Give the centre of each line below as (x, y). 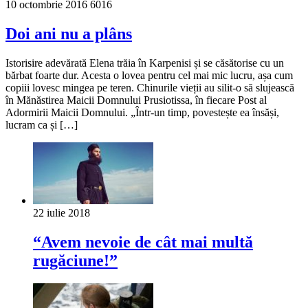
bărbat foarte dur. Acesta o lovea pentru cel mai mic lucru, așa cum (149, 75)
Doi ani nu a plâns (69, 33)
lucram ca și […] (42, 124)
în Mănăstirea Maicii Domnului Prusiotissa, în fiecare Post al (136, 100)
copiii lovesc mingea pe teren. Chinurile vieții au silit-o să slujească (150, 87)
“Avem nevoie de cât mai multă (143, 242)
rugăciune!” (75, 260)
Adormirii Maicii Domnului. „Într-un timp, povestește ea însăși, (142, 112)
